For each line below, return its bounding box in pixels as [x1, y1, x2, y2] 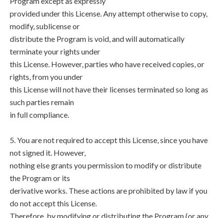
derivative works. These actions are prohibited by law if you [10, 186, 207, 195]
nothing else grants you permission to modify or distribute [10, 161, 201, 170]
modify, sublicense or [10, 21, 80, 31]
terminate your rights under [10, 47, 100, 56]
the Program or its [10, 173, 70, 182]
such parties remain [10, 97, 74, 107]
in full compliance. [10, 110, 69, 119]
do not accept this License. [10, 199, 97, 208]
